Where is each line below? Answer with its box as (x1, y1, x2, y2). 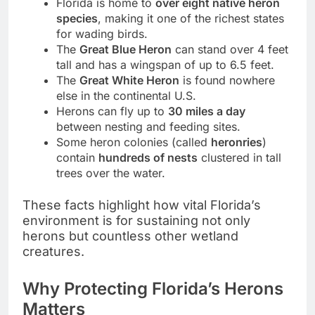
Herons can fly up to (56, 103, 168, 118)
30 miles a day (168, 103, 245, 118)
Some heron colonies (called (56, 134, 211, 149)
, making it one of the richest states (98, 11, 284, 25)
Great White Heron (79, 72, 179, 87)
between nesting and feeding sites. (56, 119, 240, 134)
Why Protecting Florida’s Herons (22, 278, 283, 299)
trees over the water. (56, 165, 165, 180)
